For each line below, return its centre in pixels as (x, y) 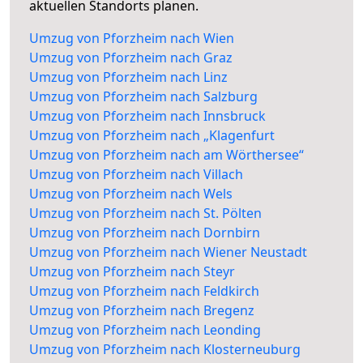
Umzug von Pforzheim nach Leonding (145, 330)
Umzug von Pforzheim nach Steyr (132, 272)
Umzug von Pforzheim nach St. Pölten (145, 214)
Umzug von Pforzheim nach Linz (128, 77)
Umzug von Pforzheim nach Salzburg (143, 97)
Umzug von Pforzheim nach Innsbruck (147, 116)
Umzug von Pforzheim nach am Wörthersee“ (167, 155)
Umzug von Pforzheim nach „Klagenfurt (152, 136)
